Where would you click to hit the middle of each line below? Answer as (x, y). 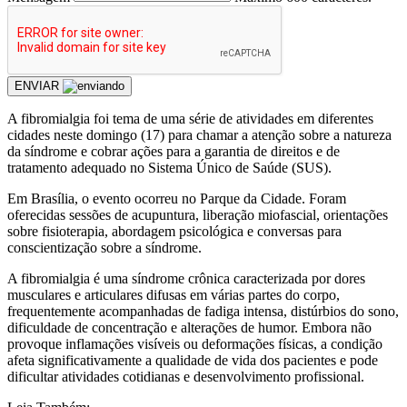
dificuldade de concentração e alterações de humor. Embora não (189, 327)
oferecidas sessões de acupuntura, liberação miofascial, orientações (198, 214)
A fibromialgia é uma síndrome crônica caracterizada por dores (186, 278)
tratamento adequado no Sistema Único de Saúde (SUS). (169, 167)
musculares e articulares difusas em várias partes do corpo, (174, 294)
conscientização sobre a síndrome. (104, 247)
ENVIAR (39, 85)
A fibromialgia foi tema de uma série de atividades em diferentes (190, 118)
